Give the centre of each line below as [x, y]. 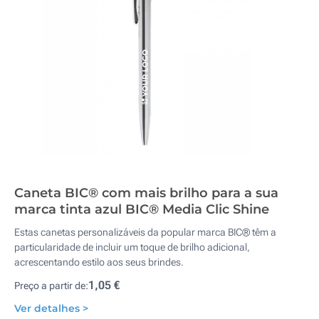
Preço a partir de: [51, 286]
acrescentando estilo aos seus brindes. [99, 262]
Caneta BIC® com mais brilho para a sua [146, 193]
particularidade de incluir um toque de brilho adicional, [132, 247]
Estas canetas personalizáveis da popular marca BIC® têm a [145, 232]
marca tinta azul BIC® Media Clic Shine [142, 209]
